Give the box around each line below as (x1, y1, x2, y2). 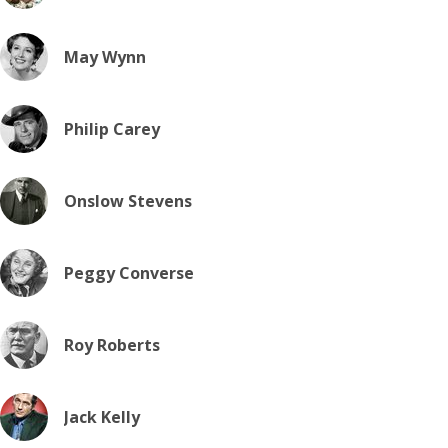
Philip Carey (64, 118, 160, 140)
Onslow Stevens (64, 190, 192, 212)
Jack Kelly (64, 406, 140, 428)
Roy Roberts (64, 334, 160, 356)
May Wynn (64, 46, 146, 68)
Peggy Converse (64, 262, 194, 284)
